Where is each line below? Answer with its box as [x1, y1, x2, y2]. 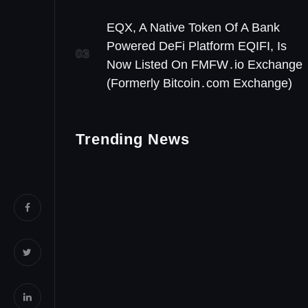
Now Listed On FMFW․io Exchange [107, 57, 302, 71]
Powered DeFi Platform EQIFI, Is [107, 38, 287, 53]
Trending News [76, 130, 190, 148]
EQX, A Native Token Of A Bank [107, 20, 280, 34]
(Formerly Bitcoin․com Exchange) [107, 76, 292, 90]
